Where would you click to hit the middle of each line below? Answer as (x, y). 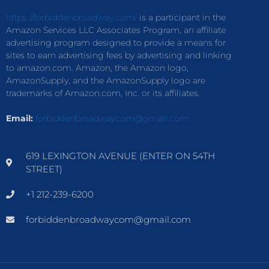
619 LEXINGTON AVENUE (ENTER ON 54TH (120, 156)
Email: (20, 118)
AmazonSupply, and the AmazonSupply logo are (106, 80)
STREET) (44, 169)
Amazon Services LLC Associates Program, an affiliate (116, 30)
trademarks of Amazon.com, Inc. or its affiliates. (103, 93)
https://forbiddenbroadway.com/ (71, 17)
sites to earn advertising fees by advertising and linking (119, 55)
